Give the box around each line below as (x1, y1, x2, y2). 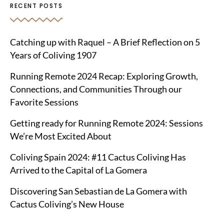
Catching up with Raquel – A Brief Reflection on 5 (10, 37, 200, 47)
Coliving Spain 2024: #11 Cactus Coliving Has (10, 152, 186, 162)
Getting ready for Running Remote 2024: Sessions (10, 118, 203, 128)
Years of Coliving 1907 (10, 50, 96, 60)
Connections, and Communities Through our (10, 84, 182, 94)
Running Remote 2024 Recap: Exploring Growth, (10, 71, 198, 81)
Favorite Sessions (10, 97, 78, 107)
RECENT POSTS (10, 1, 62, 10)
